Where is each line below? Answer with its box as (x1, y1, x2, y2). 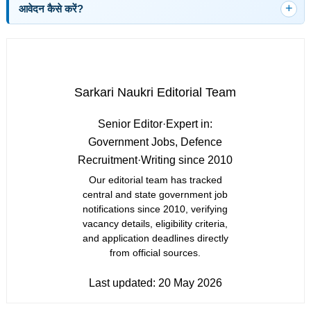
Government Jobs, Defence (88, 136, 223, 148)
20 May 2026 (158, 277, 222, 289)
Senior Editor (98, 118, 163, 130)
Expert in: (166, 118, 213, 130)
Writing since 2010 (141, 154, 233, 166)
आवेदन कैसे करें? (18, 3, 83, 15)
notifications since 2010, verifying (83, 203, 228, 215)
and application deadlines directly (82, 233, 228, 244)
